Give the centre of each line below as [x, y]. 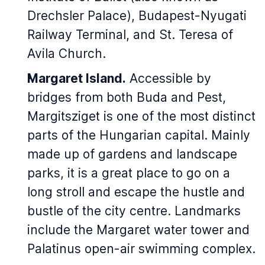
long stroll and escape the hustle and [136, 192]
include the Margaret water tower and [138, 230]
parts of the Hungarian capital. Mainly [139, 135]
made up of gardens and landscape [132, 154]
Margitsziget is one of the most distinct [141, 116]
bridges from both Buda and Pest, [127, 97]
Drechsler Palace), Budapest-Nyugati [137, 16]
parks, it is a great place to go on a [129, 173]
